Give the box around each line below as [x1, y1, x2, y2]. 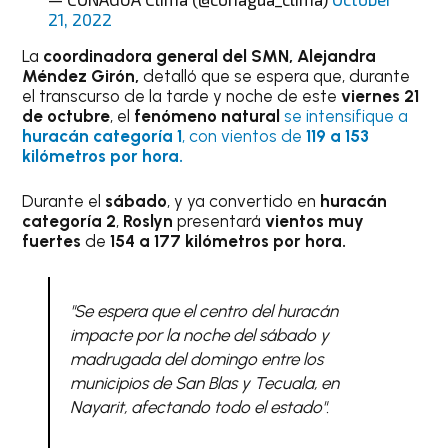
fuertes [22, 231, 86, 252]
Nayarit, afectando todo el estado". [69, 396, 329, 417]
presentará [177, 211, 266, 232]
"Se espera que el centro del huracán [69, 300, 338, 321]
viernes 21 [341, 85, 420, 106]
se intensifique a [284, 105, 409, 126]
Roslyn [123, 211, 178, 232]
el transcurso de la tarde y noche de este [22, 85, 342, 106]
